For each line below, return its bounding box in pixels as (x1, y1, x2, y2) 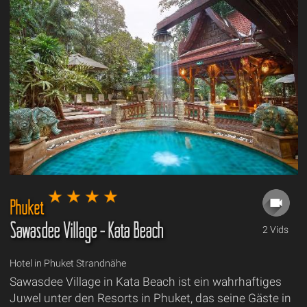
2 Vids (262, 223, 288, 235)
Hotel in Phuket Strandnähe (9, 257, 126, 269)
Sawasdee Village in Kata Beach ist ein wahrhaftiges (9, 274, 282, 288)
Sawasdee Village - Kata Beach (9, 217, 163, 243)
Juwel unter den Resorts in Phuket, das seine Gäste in (9, 291, 291, 305)
